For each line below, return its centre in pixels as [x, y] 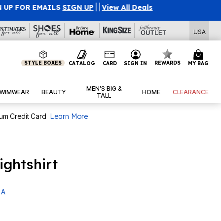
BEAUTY [54, 92]
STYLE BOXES [43, 63]
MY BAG [198, 63]
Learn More [69, 117]
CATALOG [82, 63]
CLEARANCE [191, 92]
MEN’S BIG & [104, 89]
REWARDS [168, 63]
